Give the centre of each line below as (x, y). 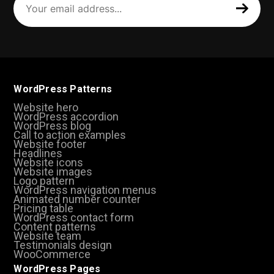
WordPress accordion (66, 116)
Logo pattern (44, 180)
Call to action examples (70, 135)
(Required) (35, 24)
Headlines (38, 153)
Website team (48, 235)
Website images (53, 171)
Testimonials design (63, 245)
